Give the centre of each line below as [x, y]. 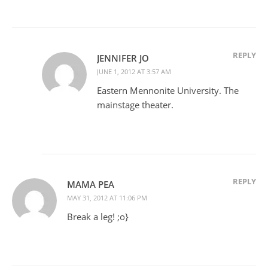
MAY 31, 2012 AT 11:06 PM [107, 197]
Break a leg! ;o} [98, 216]
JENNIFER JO [123, 58]
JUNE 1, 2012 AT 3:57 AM [134, 71]
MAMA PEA [91, 184]
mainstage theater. [135, 104]
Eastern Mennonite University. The [168, 90]
